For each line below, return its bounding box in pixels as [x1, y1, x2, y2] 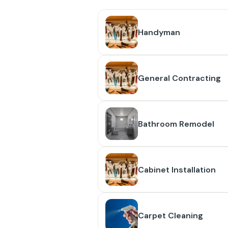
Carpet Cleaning [138, 210, 203, 221]
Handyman [138, 26, 180, 38]
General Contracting [138, 72, 221, 83]
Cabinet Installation [138, 164, 216, 175]
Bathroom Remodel [138, 118, 214, 129]
